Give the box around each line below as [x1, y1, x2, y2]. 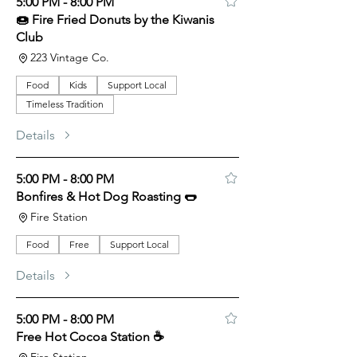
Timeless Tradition [26, 98, 104, 110]
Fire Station [30, 210, 88, 224]
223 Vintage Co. [30, 50, 109, 65]
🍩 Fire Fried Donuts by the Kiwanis [16, 12, 214, 27]
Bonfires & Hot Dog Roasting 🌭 [16, 189, 197, 204]
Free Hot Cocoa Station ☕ [16, 329, 164, 344]
